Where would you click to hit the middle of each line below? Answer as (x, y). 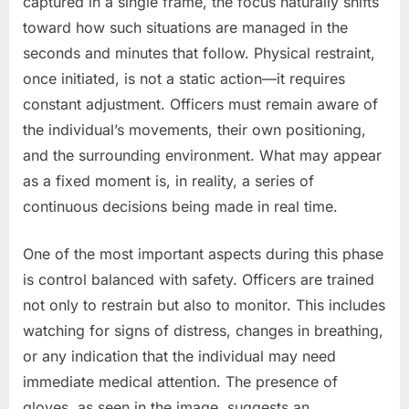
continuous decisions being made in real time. (180, 206)
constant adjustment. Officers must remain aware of (200, 104)
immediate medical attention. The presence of (180, 381)
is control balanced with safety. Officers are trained (199, 279)
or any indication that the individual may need (179, 356)
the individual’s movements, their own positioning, (194, 129)
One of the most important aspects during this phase (203, 253)
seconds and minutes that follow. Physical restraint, (199, 52)
